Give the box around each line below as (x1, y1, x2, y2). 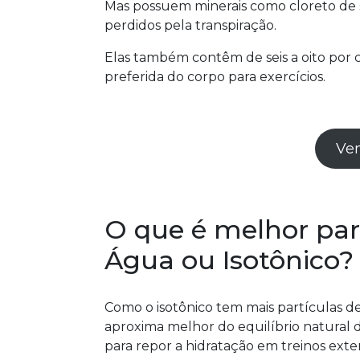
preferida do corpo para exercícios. (104, 69, 329, 84)
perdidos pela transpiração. (104, 18, 280, 33)
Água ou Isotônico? (104, 244, 354, 276)
